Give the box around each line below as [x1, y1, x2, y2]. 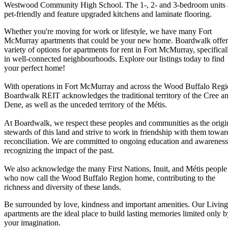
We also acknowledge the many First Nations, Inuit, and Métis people [4, 164, 227, 173]
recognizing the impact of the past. [4, 146, 114, 155]
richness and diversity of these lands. [4, 182, 121, 191]
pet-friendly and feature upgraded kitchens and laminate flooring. [4, 9, 212, 18]
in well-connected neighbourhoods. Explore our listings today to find [4, 54, 224, 63]
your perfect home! [4, 63, 65, 72]
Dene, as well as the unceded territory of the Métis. [4, 100, 167, 109]
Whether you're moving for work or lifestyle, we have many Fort [4, 26, 212, 36]
